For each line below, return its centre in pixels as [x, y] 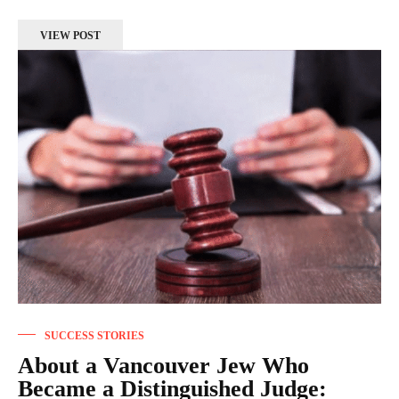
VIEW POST [70, 35]
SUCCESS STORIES [94, 336]
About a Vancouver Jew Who [163, 366]
